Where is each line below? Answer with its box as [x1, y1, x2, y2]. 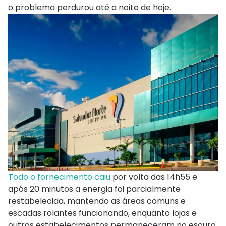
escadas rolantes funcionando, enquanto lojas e [8, 207, 197, 219]
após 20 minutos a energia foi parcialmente [8, 183, 181, 195]
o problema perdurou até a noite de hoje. [8, 2, 171, 14]
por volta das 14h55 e [112, 171, 197, 183]
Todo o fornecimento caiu [8, 171, 112, 183]
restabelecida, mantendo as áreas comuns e [8, 195, 186, 207]
